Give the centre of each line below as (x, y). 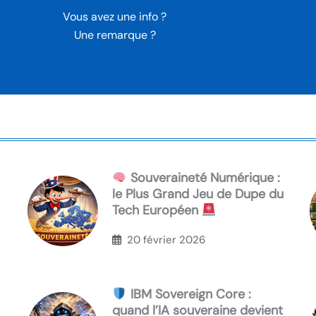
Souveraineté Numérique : (203, 178)
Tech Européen (157, 211)
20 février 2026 (166, 239)
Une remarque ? (115, 35)
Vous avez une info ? (115, 17)
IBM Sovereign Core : (189, 294)
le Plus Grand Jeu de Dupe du (198, 194)
